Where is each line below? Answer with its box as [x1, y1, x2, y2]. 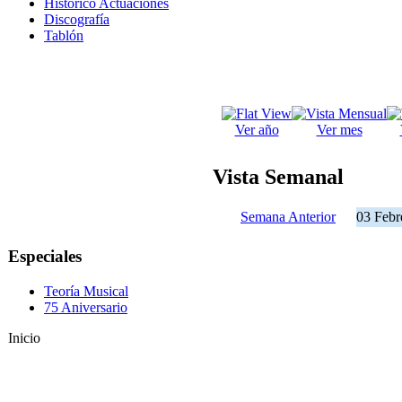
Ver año [234, 122, 279, 138]
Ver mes [316, 122, 363, 138]
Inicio [8, 329, 40, 345]
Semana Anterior [240, 209, 336, 225]
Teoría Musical [44, 283, 128, 299]
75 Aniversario [44, 299, 127, 315]
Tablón [44, 28, 83, 44]
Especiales [8, 247, 82, 267]
